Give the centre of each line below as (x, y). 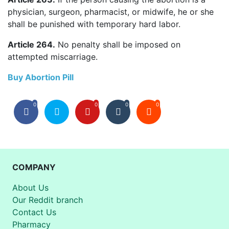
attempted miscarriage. (53, 56)
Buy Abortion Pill (41, 77)
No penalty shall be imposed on (118, 44)
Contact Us (34, 212)
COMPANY (34, 167)
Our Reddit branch (48, 200)
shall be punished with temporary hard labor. (94, 24)
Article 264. (31, 44)
